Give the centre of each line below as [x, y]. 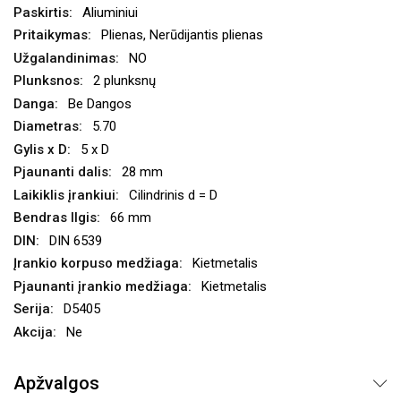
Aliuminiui [110, 12]
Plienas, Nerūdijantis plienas [182, 35]
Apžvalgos [56, 383]
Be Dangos [100, 103]
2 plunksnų [124, 81]
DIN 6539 [76, 240]
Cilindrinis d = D [173, 195]
